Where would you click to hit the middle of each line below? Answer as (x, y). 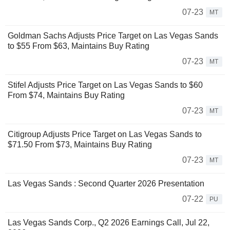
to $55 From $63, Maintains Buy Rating (79, 46)
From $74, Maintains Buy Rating (66, 95)
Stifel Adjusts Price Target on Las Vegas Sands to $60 (105, 85)
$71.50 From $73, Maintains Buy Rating (80, 145)
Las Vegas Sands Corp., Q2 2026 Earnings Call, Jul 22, (109, 223)
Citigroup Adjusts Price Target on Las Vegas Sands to (105, 135)
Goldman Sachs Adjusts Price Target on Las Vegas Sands (113, 36)
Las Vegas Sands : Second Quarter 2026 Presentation (106, 184)
